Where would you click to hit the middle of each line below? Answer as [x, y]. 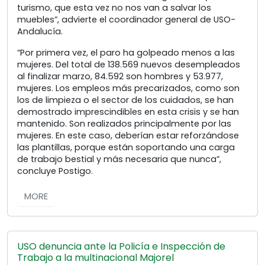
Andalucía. [40, 31]
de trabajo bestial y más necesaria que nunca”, [119, 159]
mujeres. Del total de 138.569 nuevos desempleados [129, 64]
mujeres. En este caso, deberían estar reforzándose [128, 135]
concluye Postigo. [55, 171]
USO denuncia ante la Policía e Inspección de [121, 246]
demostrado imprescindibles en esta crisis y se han [128, 112]
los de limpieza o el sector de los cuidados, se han [125, 100]
